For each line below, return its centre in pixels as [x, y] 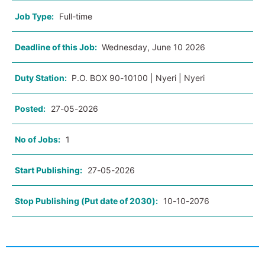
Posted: [30, 109]
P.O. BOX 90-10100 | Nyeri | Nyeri [138, 78]
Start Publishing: [49, 170]
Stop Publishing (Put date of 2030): [86, 201]
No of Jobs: [38, 140]
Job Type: [34, 17]
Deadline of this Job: [57, 47]
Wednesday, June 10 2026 [153, 47]
